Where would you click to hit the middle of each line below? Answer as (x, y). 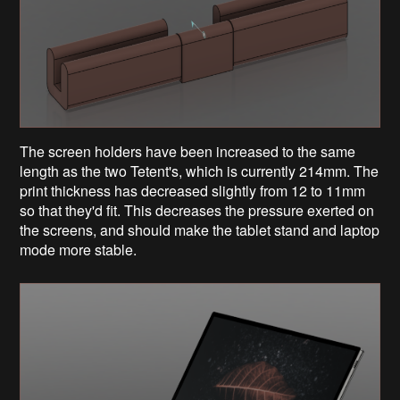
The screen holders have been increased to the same (188, 152)
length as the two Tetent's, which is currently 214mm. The (200, 171)
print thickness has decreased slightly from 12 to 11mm (193, 191)
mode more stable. (79, 250)
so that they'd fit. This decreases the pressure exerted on (197, 211)
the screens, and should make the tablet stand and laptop (200, 230)
